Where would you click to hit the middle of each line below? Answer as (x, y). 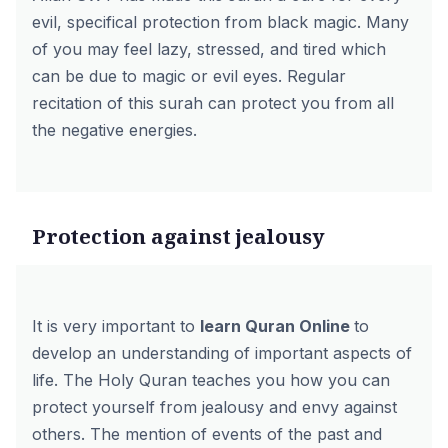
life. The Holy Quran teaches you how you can (211, 380)
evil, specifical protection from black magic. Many (220, 22)
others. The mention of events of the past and (207, 434)
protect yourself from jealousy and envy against (214, 407)
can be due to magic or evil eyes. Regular (189, 76)
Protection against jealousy (178, 236)
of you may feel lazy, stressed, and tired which (209, 49)
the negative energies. (114, 130)
